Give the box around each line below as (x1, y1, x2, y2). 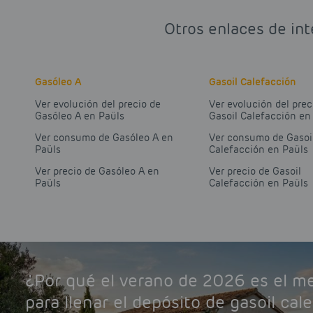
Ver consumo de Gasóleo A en (35, 131, 173, 145)
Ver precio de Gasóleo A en (35, 165, 159, 178)
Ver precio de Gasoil (208, 165, 301, 178)
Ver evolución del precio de (35, 98, 161, 111)
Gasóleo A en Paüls (35, 110, 124, 123)
